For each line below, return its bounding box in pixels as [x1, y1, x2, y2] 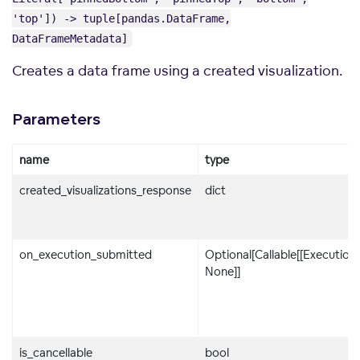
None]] [205, 264, 240, 279]
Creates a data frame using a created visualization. [12, 62, 342, 79]
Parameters [12, 111, 100, 129]
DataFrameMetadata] [12, 32, 128, 45]
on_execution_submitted [19, 247, 152, 262]
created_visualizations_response [19, 183, 191, 198]
